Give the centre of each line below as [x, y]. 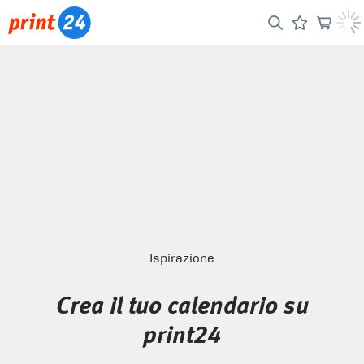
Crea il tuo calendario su [182, 307]
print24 [182, 336]
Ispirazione [182, 258]
